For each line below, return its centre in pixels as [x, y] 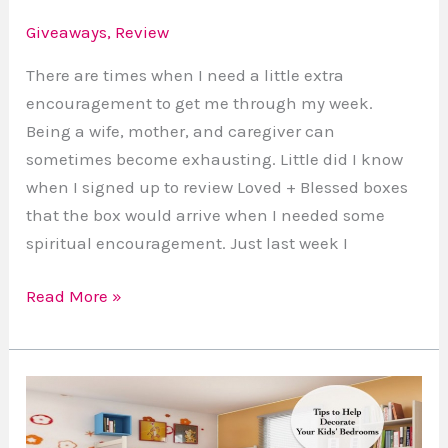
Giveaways [67, 31]
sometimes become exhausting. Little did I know [215, 158]
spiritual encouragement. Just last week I [187, 242]
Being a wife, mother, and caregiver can [181, 130]
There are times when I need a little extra [185, 74]
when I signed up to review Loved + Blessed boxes [217, 186]
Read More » [74, 296]
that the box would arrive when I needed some [206, 214]
